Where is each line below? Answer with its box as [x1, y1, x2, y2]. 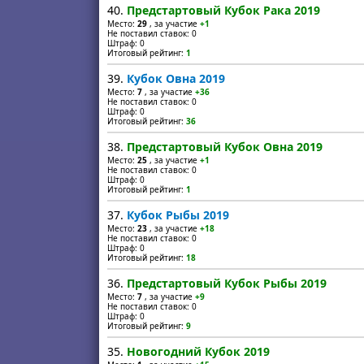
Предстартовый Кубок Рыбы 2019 [127, 275, 327, 291]
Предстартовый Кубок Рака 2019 [127, 2, 320, 18]
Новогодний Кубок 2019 [127, 344, 270, 359]
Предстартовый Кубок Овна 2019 [127, 139, 323, 154]
